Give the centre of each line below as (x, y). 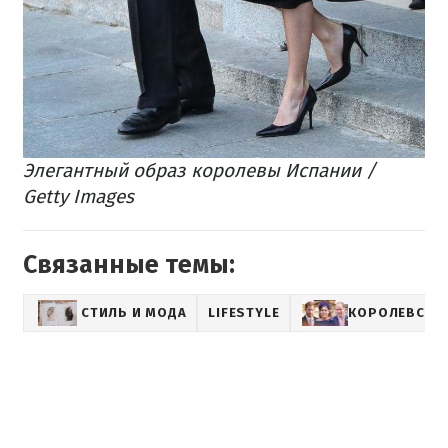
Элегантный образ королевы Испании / (199, 171)
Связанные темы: (129, 265)
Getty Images (78, 197)
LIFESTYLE (244, 313)
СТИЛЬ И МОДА (134, 313)
